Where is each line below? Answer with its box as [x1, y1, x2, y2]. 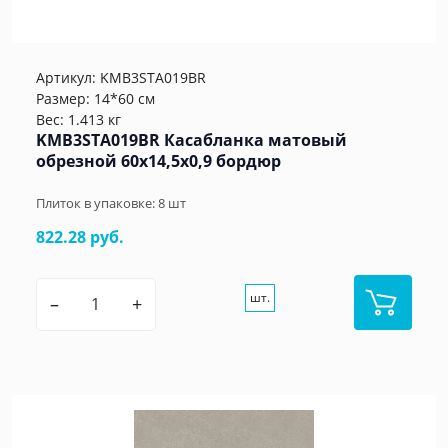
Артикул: [36, 68, 100, 88]
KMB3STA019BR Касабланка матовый [36, 129, 347, 152]
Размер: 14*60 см [36, 89, 155, 109]
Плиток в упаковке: [36, 194, 158, 213]
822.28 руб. [36, 226, 124, 249]
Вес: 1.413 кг [36, 110, 121, 130]
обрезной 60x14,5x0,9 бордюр [36, 150, 281, 173]
